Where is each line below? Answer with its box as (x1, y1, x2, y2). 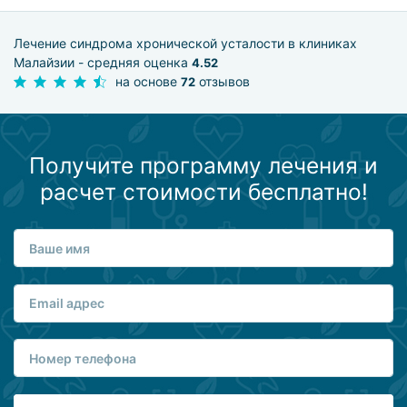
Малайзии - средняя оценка (14, 55, 192, 71)
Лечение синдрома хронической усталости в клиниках (14, 35, 357, 52)
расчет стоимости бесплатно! (39, 177, 368, 205)
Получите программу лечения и (29, 151, 378, 179)
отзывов (195, 74, 250, 90)
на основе (115, 74, 181, 90)
